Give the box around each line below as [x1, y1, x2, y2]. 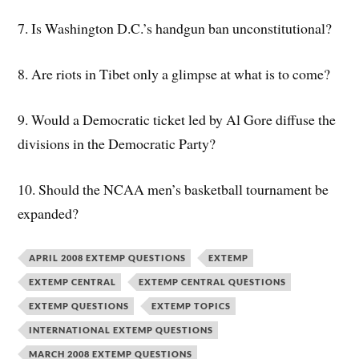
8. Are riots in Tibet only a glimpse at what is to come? [18, 64, 331, 84]
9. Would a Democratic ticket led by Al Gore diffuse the [18, 109, 337, 129]
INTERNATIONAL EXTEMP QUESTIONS [29, 324, 214, 335]
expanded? [18, 203, 79, 223]
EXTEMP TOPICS [151, 300, 232, 311]
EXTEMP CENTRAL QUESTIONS [139, 276, 287, 287]
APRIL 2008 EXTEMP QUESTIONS [29, 252, 187, 263]
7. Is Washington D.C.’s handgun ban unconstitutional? [18, 18, 333, 38]
